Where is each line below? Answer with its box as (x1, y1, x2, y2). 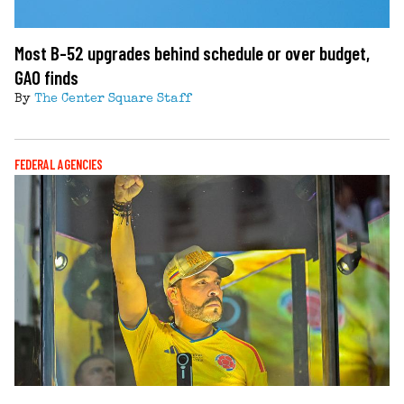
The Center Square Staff (34, 92, 191, 106)
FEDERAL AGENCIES (14, 156, 103, 172)
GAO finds (14, 65, 78, 88)
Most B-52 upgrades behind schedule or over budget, (14, 41, 370, 64)
